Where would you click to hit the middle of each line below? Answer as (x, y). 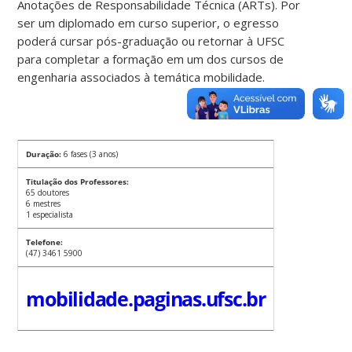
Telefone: (45, 242)
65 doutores (48, 192)
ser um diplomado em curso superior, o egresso (148, 22)
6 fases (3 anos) (90, 154)
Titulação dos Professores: (78, 181)
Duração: (44, 154)
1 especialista (50, 214)
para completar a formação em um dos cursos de (151, 59)
